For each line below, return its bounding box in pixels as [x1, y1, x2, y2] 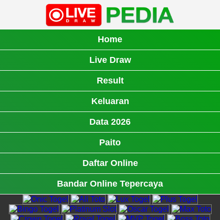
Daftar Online [82, 158, 138, 168]
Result [96, 76, 124, 85]
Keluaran [91, 96, 129, 106]
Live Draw [89, 55, 131, 65]
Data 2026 [89, 117, 131, 127]
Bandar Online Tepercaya [57, 179, 163, 189]
